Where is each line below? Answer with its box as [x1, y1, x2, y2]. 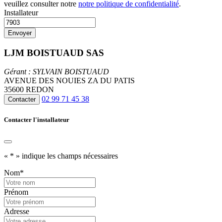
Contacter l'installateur [4, 115, 69, 123]
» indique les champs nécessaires [14, 151, 118, 160]
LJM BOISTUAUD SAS [4, 47, 104, 58]
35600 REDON [4, 85, 54, 94]
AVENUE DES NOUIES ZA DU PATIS [4, 76, 135, 85]
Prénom [4, 187, 28, 196]
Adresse [4, 207, 29, 216]
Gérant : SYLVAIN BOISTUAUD [4, 67, 109, 76]
